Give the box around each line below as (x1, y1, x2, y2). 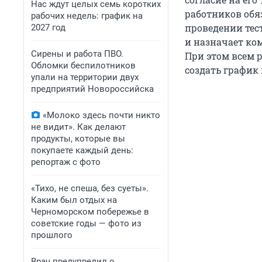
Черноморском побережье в (31, 206, 149, 217)
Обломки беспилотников (31, 60, 136, 71)
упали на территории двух (31, 72, 139, 82)
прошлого (31, 230, 73, 240)
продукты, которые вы (31, 133, 125, 144)
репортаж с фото (31, 157, 101, 167)
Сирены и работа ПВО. (31, 49, 123, 59)
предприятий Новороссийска (31, 84, 154, 94)
